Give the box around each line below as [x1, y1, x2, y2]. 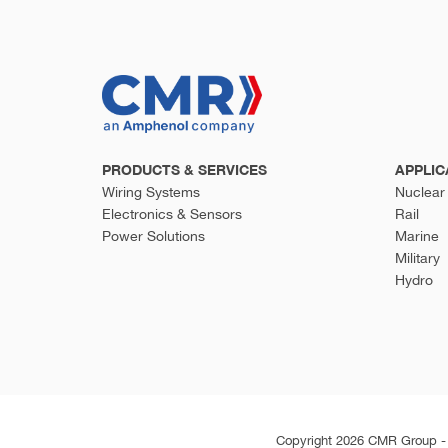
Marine [394, 228, 439, 245]
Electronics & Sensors [102, 206, 242, 223]
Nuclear [394, 184, 445, 201]
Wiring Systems [102, 184, 200, 201]
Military [394, 250, 440, 267]
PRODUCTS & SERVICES [102, 161, 267, 179]
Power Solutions [102, 228, 205, 245]
